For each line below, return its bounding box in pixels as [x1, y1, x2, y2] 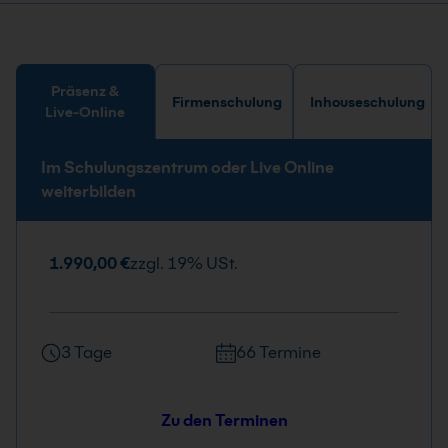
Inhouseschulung [310, 93, 426, 110]
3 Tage [61, 343, 112, 362]
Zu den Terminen [160, 411, 288, 430]
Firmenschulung [171, 93, 282, 110]
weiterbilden [41, 182, 136, 201]
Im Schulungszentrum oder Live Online [41, 158, 334, 177]
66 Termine [236, 343, 321, 362]
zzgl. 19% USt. [130, 254, 238, 273]
